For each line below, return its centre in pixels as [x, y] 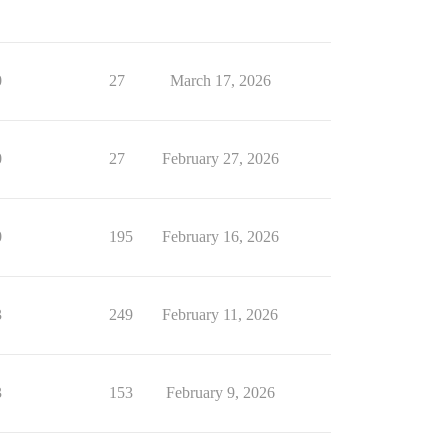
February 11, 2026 [220, 314]
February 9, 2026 [220, 392]
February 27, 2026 [220, 158]
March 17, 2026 [220, 80]
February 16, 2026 [220, 236]
